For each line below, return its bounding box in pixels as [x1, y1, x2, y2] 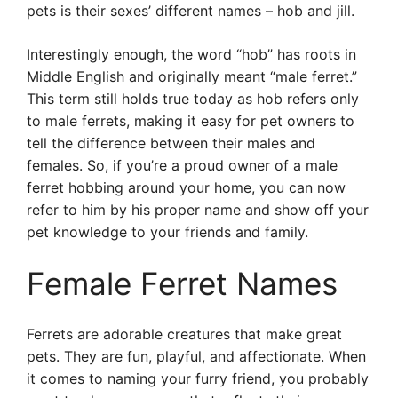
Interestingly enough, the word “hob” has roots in [27, 45, 356, 63]
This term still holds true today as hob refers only [27, 90, 359, 107]
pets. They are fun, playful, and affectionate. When [27, 347, 366, 365]
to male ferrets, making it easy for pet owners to [27, 112, 354, 130]
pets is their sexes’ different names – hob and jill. [27, 2, 354, 20]
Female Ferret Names [27, 265, 338, 302]
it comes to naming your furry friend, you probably [27, 370, 369, 387]
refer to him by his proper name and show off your [27, 201, 369, 219]
